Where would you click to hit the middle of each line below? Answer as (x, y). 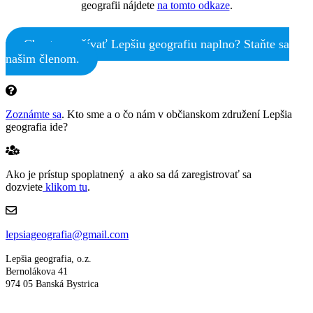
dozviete (24, 187)
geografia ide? (37, 126)
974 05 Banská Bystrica (52, 284)
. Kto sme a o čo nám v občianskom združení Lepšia (177, 114)
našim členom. (43, 58)
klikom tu (65, 187)
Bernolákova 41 (37, 271)
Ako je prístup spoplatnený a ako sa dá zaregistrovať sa (129, 174)
